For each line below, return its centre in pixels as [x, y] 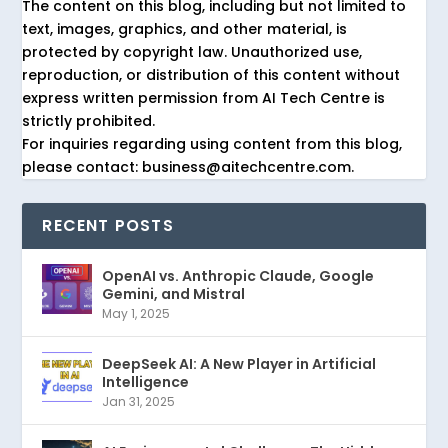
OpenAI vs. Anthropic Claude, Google [238, 275]
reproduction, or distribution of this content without [211, 74]
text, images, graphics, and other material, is [185, 28]
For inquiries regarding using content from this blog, [212, 143]
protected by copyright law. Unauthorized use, [192, 51]
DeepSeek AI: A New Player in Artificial [239, 363]
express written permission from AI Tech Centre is [204, 97]
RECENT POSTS [108, 225]
